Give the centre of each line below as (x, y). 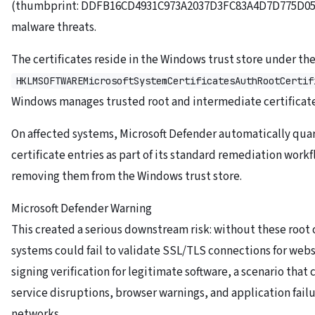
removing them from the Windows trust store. (127, 177)
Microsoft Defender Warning (82, 209)
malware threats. (54, 28)
